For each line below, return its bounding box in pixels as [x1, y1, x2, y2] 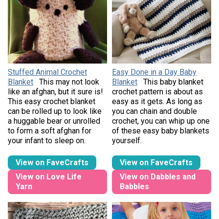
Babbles [120, 182, 149, 192]
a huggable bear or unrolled [7, 116, 100, 126]
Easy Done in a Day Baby [112, 67, 197, 77]
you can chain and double [112, 106, 197, 116]
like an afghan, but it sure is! [7, 87, 103, 96]
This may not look [39, 77, 99, 87]
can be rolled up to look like [7, 106, 102, 116]
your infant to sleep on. [7, 135, 86, 145]
